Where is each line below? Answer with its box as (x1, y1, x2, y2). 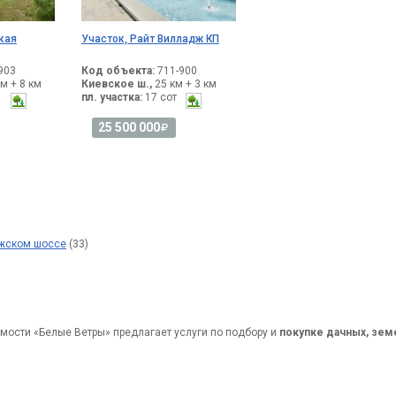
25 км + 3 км (151, 78, 217, 91)
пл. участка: (80, 91, 142, 104)
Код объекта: (80, 65, 155, 78)
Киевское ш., (80, 78, 152, 91)
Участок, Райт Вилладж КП (80, 33, 219, 46)
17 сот (141, 91, 177, 104)
